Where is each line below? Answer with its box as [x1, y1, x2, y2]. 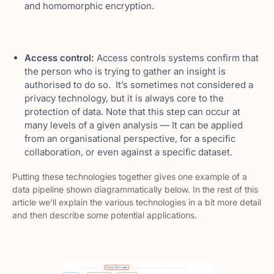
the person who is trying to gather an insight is [24, 65, 226, 77]
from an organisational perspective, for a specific [24, 133, 235, 144]
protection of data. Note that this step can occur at [24, 106, 240, 117]
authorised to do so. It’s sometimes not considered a [24, 79, 253, 91]
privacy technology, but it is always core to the [24, 92, 224, 104]
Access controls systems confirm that [94, 52, 259, 64]
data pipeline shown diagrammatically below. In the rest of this [12, 184, 258, 194]
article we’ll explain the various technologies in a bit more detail [12, 197, 261, 207]
